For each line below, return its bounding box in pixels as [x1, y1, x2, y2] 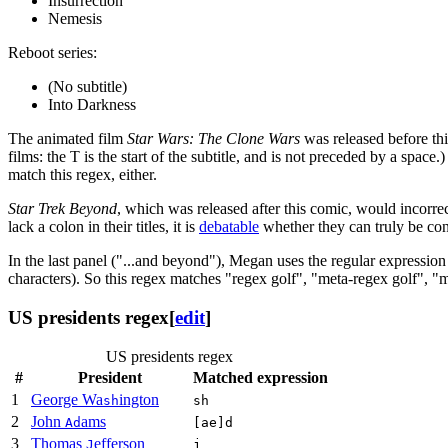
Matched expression [193, 368, 328, 386]
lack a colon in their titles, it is [8, 218, 199, 236]
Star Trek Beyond [8, 200, 117, 218]
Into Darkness [48, 96, 136, 114]
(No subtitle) [48, 78, 127, 96]
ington [119, 390, 159, 408]
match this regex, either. [8, 166, 157, 184]
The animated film [8, 130, 127, 148]
